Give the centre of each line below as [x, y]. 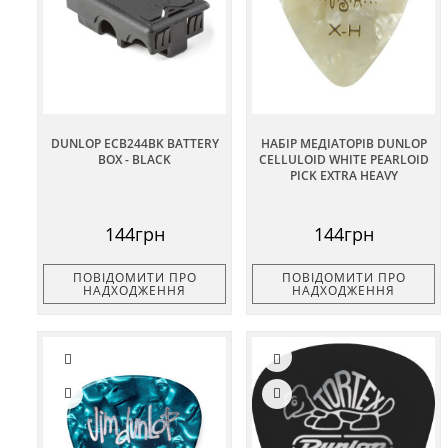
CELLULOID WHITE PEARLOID [343, 160]
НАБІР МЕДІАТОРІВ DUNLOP [343, 144]
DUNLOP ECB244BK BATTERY [134, 144]
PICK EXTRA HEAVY [343, 176]
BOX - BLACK [134, 160]
